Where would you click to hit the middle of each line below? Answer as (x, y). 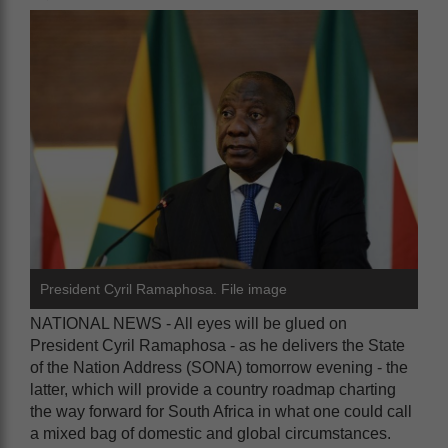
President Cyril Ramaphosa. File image (163, 288)
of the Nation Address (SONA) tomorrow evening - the (219, 367)
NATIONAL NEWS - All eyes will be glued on (188, 323)
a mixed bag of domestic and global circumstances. (210, 433)
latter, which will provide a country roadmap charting (213, 389)
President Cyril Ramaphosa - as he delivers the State (217, 345)
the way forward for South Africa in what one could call (221, 411)
